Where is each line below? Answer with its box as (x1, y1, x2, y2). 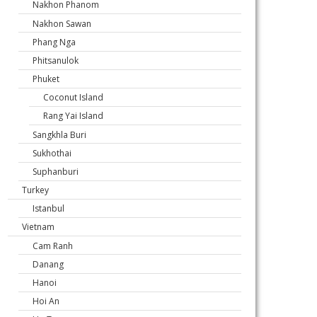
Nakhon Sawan (33, 17, 91, 30)
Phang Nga (33, 35, 76, 48)
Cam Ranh (33, 239, 73, 252)
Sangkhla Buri (33, 128, 86, 141)
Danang (33, 258, 64, 270)
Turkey (22, 183, 49, 196)
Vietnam (22, 221, 54, 234)
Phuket (33, 72, 59, 85)
